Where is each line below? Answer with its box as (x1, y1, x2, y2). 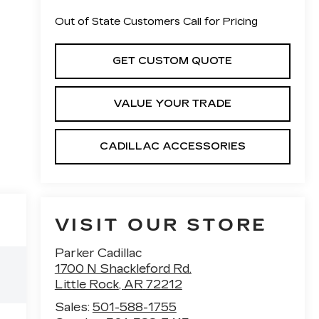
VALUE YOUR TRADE (113, 97, 232, 110)
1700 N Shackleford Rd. (54, 262, 192, 276)
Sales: (54, 300, 93, 315)
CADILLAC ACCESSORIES (99, 140, 246, 152)
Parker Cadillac (54, 246, 142, 261)
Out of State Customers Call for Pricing (54, 15, 258, 28)
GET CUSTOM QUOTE (113, 54, 233, 67)
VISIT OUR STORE (54, 215, 268, 236)
